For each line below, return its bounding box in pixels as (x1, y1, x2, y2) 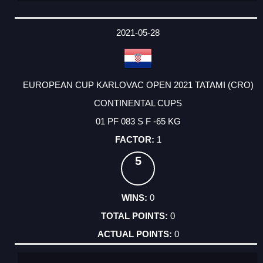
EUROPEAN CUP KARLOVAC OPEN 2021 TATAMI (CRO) (22, 80, 254, 90)
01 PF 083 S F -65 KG (95, 116, 181, 127)
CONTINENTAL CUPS (94, 98, 182, 109)
